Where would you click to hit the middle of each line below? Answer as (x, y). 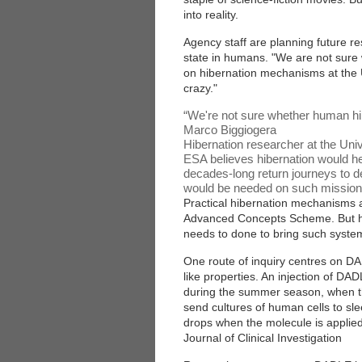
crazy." (200, 88)
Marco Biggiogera (230, 130)
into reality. (211, 15)
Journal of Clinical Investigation (263, 338)
